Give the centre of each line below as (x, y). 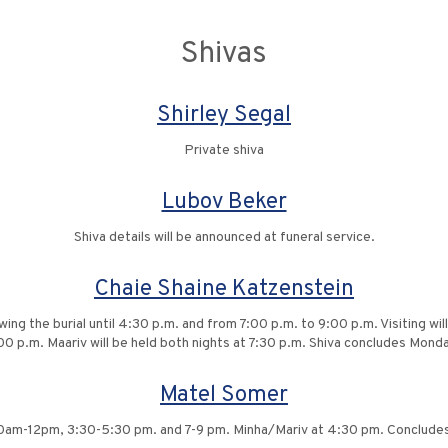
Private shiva (224, 150)
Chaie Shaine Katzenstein (224, 289)
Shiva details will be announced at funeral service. (224, 237)
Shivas (224, 54)
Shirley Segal (224, 115)
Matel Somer (224, 395)
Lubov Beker (224, 202)
